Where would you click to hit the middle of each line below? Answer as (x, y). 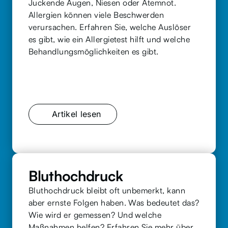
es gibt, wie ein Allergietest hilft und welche (109, 39)
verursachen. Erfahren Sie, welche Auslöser (110, 27)
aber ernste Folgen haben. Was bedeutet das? (114, 203)
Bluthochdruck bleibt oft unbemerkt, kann (107, 190)
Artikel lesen (77, 114)
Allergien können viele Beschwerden (96, 15)
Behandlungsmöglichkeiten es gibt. (94, 51)
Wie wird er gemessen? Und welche (95, 215)
